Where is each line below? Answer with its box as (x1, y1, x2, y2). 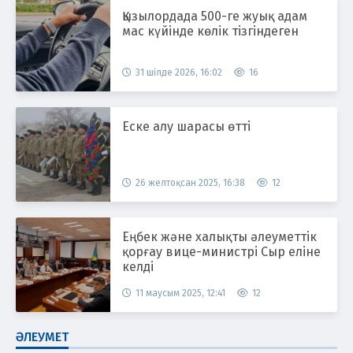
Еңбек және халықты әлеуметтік (122, 229, 317, 244)
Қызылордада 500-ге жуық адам (122, 8, 307, 24)
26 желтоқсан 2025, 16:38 (136, 176, 245, 188)
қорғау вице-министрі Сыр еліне (122, 243, 321, 259)
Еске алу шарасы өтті (122, 118, 251, 134)
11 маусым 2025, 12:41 (136, 287, 225, 299)
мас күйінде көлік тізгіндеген (122, 23, 299, 39)
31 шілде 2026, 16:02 (136, 66, 222, 78)
